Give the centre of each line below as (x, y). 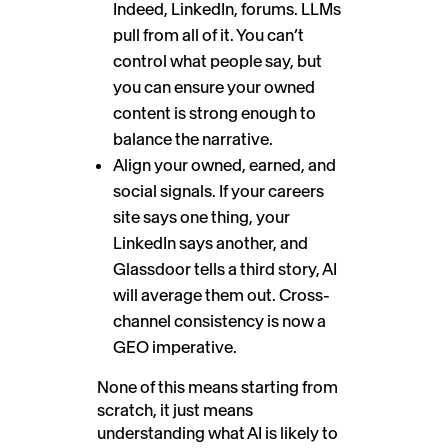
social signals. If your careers (218, 190)
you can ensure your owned (214, 86)
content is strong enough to (214, 112)
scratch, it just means (175, 409)
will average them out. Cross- (221, 294)
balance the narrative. (193, 138)
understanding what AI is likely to (217, 432)
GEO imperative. (175, 346)
